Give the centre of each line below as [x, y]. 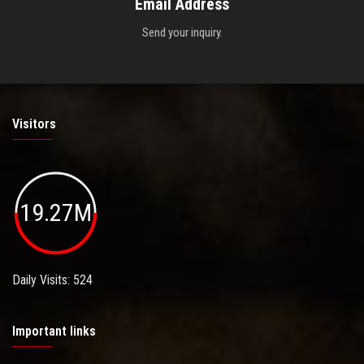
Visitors [34, 124]
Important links [54, 331]
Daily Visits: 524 [52, 279]
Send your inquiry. [182, 33]
